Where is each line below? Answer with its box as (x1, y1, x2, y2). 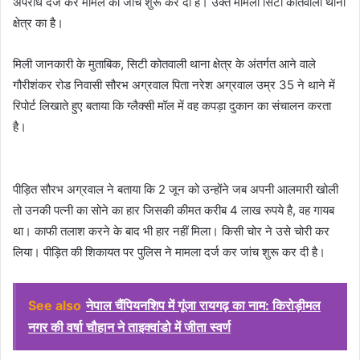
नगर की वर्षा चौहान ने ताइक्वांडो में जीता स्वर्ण (28, 318, 231, 335)
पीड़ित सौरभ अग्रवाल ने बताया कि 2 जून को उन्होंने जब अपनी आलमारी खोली (13, 181, 338, 197)
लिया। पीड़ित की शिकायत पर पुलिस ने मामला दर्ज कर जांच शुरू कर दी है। (13, 243, 325, 260)
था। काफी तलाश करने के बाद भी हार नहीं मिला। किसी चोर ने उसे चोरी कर (13, 223, 329, 239)
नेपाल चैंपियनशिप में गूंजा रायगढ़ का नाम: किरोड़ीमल (86, 297, 321, 313)
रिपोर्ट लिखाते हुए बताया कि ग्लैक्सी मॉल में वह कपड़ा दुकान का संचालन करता (13, 97, 331, 113)
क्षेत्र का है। (13, 14, 63, 31)
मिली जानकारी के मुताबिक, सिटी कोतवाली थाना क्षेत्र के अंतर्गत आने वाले (13, 55, 316, 72)
